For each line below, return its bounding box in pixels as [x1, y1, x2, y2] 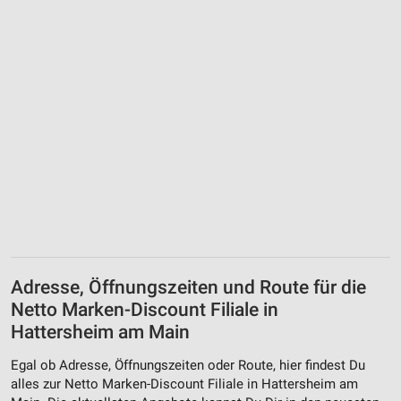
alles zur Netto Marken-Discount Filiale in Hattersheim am [11, 376, 358, 393]
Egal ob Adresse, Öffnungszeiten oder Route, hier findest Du [11, 357, 365, 374]
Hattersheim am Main [11, 320, 190, 343]
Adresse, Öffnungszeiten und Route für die [11, 276, 366, 298]
